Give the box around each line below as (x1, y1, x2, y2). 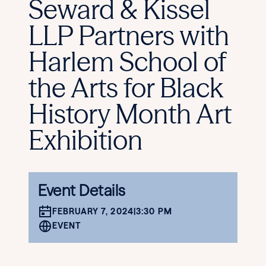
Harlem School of (28, 45, 226, 78)
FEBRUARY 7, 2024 (52, 206, 134, 217)
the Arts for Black (28, 71, 223, 104)
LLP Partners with (28, 18, 229, 52)
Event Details (38, 180, 126, 200)
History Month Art (28, 97, 232, 130)
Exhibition (28, 123, 142, 156)
